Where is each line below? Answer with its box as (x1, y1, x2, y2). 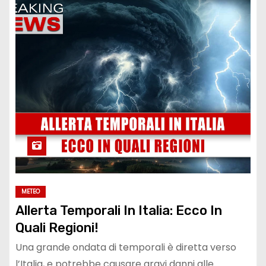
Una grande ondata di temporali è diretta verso (15, 240, 236, 254)
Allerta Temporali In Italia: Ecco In (15, 202, 222, 218)
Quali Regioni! (15, 219, 99, 236)
